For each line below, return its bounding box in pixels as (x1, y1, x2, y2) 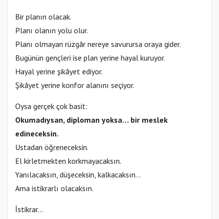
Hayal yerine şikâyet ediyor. (15, 66, 103, 76)
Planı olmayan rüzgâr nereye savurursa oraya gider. (15, 39, 181, 49)
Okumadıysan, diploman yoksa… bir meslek (15, 114, 168, 125)
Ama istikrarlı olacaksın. (15, 183, 93, 193)
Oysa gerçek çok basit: (15, 101, 88, 111)
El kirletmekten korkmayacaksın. (15, 155, 121, 166)
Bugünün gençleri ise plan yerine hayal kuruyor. (15, 52, 165, 63)
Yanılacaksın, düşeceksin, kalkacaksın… (15, 169, 141, 179)
